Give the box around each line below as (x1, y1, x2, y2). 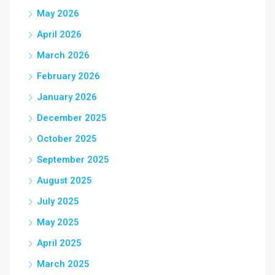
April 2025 (37, 238, 82, 249)
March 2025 (37, 258, 90, 269)
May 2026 (37, 8, 79, 19)
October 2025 (37, 133, 97, 144)
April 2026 (37, 29, 82, 40)
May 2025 (37, 217, 79, 228)
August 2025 (37, 175, 92, 186)
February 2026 (37, 71, 100, 82)
